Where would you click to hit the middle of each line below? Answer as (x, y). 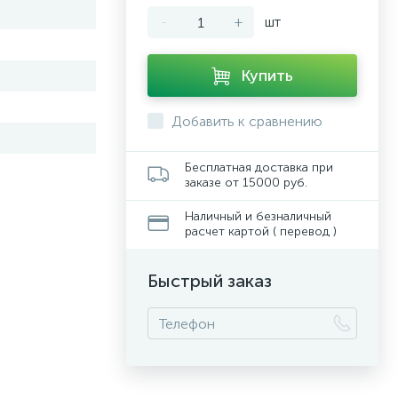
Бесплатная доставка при (259, 167)
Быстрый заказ (210, 281)
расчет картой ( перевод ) (261, 231)
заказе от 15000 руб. (246, 183)
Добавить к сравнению (247, 121)
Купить (267, 76)
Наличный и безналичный (258, 216)
